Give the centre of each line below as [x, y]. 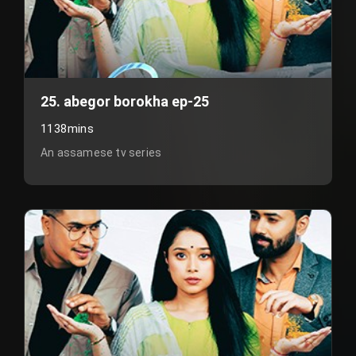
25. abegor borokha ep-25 [125, 101]
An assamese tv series [101, 153]
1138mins [68, 129]
